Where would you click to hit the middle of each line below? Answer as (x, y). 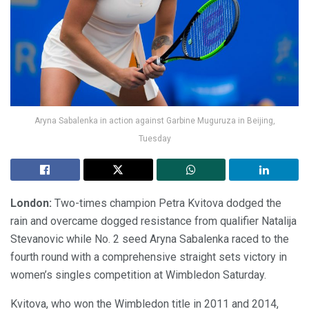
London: (31, 203)
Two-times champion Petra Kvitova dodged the (167, 203)
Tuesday (154, 139)
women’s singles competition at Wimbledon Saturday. (138, 275)
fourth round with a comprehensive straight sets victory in (149, 257)
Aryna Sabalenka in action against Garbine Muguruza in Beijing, (154, 121)
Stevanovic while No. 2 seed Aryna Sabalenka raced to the (150, 239)
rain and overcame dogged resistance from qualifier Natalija (153, 221)
